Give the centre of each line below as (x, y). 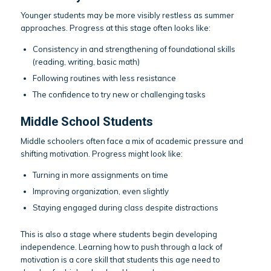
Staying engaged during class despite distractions (125, 208)
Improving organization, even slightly (100, 191)
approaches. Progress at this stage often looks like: (115, 28)
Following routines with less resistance (104, 78)
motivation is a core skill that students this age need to (120, 260)
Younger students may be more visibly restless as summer (127, 15)
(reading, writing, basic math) (86, 61)
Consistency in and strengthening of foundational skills (134, 49)
